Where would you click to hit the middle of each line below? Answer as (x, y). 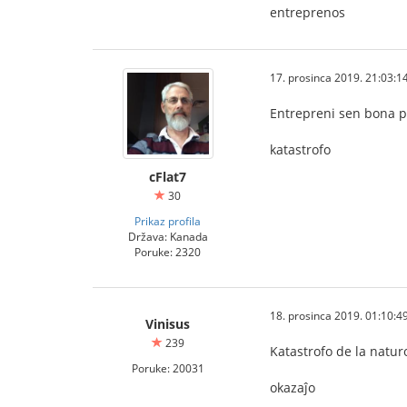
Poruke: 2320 (168, 252)
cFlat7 (168, 177)
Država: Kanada (168, 236)
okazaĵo (293, 387)
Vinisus (168, 324)
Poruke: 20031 (168, 368)
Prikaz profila (168, 221)
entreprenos (308, 12)
